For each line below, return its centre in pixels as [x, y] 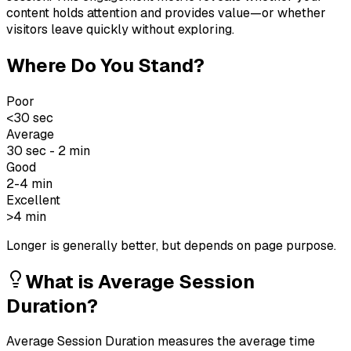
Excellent [33, 200]
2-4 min [29, 183]
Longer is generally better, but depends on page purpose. [171, 245]
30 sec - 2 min [48, 150]
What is [62, 281]
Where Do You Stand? [105, 65]
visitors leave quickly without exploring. [120, 29]
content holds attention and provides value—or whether [166, 13]
